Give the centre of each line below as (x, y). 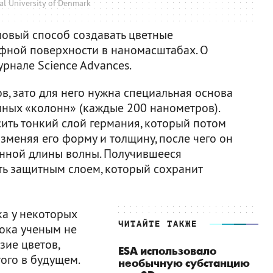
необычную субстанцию (184, 263)
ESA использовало (167, 251)
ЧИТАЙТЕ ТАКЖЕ (158, 224)
